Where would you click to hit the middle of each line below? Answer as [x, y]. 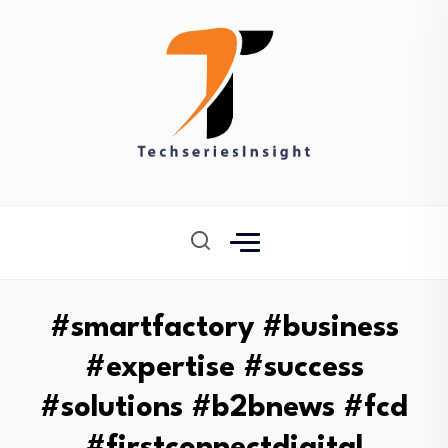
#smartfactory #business [224, 328]
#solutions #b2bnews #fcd [224, 408]
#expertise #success [224, 368]
